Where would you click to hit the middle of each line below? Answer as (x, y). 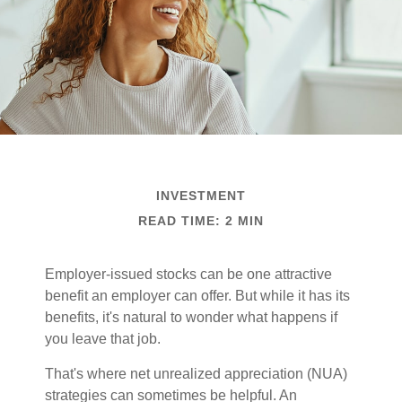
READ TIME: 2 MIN (201, 221)
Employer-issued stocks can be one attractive (188, 274)
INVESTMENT (201, 196)
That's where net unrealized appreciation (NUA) (196, 374)
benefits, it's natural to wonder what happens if (191, 317)
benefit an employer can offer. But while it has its (197, 296)
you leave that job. (103, 339)
